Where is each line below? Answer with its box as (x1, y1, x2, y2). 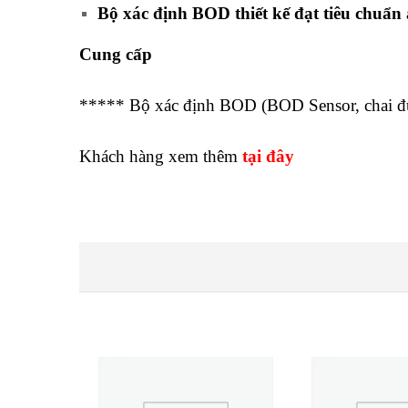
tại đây (242, 147, 294, 167)
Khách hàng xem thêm (79, 147, 242, 167)
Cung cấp (79, 44, 152, 64)
